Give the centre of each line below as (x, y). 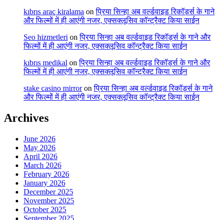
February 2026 (46, 174)
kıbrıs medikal (45, 62)
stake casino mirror (53, 88)
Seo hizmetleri (46, 37)
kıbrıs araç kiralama (54, 11)
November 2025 (49, 200)
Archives (26, 118)
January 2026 (44, 183)
